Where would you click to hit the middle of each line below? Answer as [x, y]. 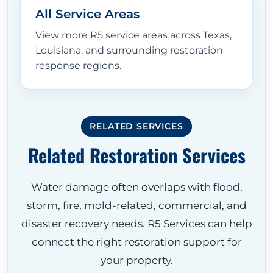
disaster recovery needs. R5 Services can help [136, 224]
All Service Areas [87, 14]
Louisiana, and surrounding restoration [129, 51]
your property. [136, 260]
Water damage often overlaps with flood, [136, 187]
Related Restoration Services [136, 155]
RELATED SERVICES [136, 126]
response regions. [78, 66]
